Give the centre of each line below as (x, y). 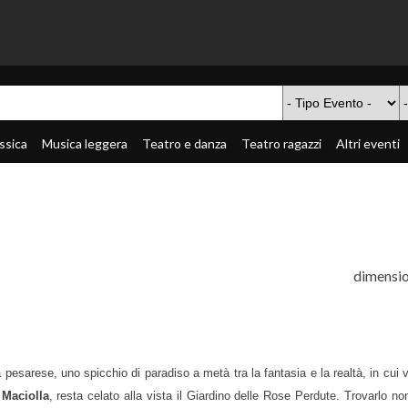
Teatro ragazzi (281, 143)
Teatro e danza (184, 143)
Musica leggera (85, 143)
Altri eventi (368, 143)
